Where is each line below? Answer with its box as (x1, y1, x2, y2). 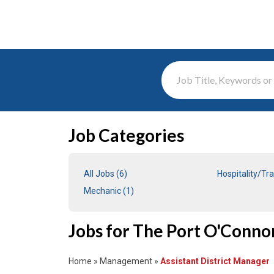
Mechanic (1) (84, 186, 134, 196)
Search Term (167, 74, 219, 86)
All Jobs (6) (84, 169, 127, 179)
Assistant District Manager (160, 256, 270, 266)
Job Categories (68, 125, 184, 146)
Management (100, 256, 152, 266)
